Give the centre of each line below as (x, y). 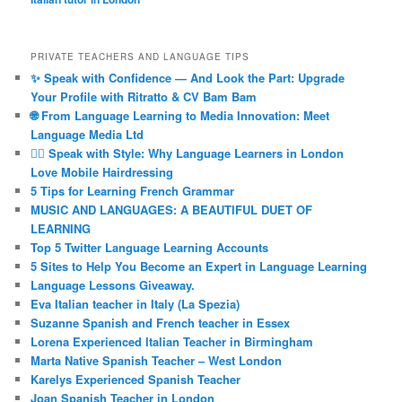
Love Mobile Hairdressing (102, 172)
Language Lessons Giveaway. (113, 285)
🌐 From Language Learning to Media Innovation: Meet (180, 116)
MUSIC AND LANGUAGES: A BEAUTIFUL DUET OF (172, 210)
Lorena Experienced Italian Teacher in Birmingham (172, 342)
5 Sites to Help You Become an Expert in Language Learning (199, 267)
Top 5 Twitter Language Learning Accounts (150, 248)
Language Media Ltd (87, 135)
